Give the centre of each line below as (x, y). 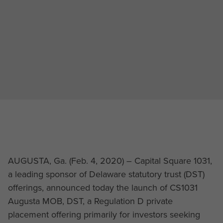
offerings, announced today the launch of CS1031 (103, 187)
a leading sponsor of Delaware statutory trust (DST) (106, 174)
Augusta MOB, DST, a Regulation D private (90, 201)
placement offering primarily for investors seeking (104, 214)
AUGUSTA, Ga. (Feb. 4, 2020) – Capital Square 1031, (110, 161)
